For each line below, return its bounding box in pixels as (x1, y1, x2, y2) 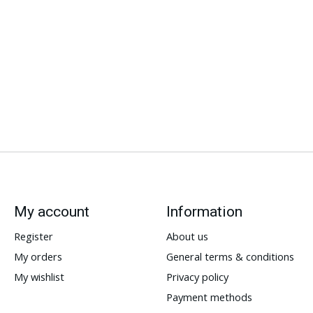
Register (13, 228, 53, 243)
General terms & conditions (166, 249, 294, 263)
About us (166, 228, 208, 243)
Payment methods (166, 290, 252, 305)
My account (13, 202, 89, 220)
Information (166, 202, 242, 220)
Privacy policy (166, 270, 228, 284)
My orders (13, 249, 62, 263)
